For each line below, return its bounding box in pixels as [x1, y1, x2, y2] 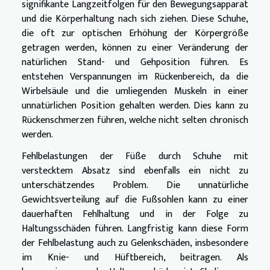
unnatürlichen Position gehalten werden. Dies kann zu [22, 97, 248, 114]
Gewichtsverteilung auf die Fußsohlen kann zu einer [22, 191, 248, 208]
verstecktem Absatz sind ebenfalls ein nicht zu [22, 162, 248, 179]
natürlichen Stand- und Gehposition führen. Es [22, 54, 248, 71]
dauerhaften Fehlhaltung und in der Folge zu [22, 206, 248, 222]
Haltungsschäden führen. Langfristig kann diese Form [22, 220, 248, 237]
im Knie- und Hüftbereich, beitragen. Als [22, 249, 248, 266]
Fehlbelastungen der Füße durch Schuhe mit [22, 148, 248, 165]
